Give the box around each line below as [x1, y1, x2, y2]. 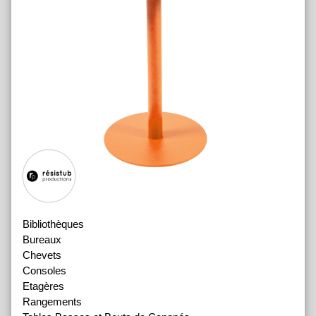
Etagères [23, 279, 64, 292]
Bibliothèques [23, 217, 84, 230]
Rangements [23, 295, 82, 308]
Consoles [23, 264, 66, 276]
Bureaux [23, 233, 61, 245]
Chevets [23, 248, 61, 261]
